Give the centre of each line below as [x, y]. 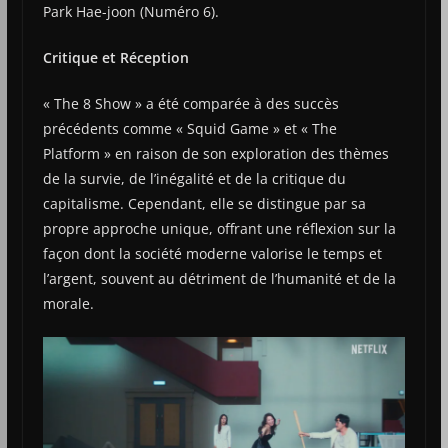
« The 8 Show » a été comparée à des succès [190, 104]
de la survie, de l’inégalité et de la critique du [194, 179]
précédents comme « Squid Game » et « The [189, 129]
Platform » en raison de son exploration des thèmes [215, 154]
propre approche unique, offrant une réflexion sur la [219, 229]
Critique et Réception [115, 58]
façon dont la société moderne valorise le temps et [212, 254]
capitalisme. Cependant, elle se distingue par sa [204, 204]
